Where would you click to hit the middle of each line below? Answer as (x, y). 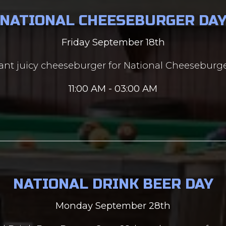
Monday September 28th (113, 206)
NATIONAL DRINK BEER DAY (113, 184)
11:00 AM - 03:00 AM (113, 89)
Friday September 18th (113, 42)
